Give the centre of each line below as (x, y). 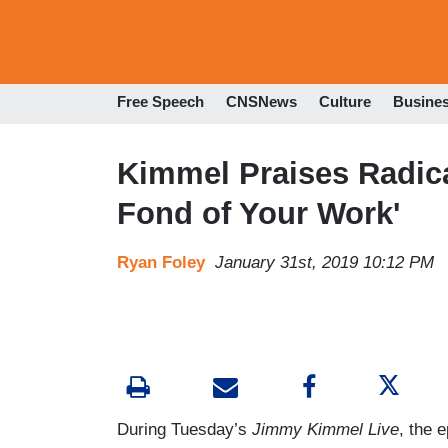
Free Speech (160, 102)
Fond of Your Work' (258, 213)
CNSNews (261, 102)
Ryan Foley (161, 262)
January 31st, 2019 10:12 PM (324, 262)
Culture (345, 102)
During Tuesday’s (182, 429)
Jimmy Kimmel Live (323, 429)
